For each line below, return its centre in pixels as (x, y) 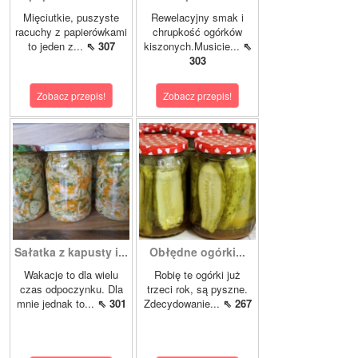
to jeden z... (57, 46)
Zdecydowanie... (183, 304)
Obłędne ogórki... (197, 252)
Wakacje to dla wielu (71, 275)
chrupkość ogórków (197, 32)
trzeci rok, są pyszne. (197, 289)
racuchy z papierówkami (71, 32)
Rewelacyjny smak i (197, 18)
